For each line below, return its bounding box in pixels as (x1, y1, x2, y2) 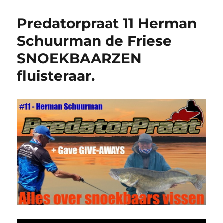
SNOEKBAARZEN (17, 50, 142, 67)
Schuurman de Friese (17, 32, 172, 50)
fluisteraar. (17, 67, 95, 85)
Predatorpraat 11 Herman (17, 15, 197, 32)
